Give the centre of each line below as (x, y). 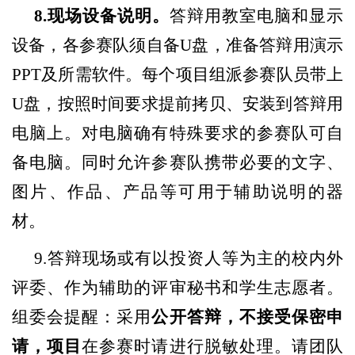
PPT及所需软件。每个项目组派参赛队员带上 (177, 74)
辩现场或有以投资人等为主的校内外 (204, 258)
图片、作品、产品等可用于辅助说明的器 (177, 191)
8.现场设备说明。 (102, 15)
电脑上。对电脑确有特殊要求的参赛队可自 (177, 133)
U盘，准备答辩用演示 (262, 45)
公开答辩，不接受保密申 (248, 317)
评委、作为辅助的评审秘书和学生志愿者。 (177, 287)
